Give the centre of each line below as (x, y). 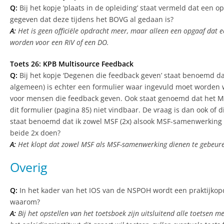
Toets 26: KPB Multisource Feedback (72, 64)
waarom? (25, 202)
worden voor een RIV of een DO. (59, 42)
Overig (29, 167)
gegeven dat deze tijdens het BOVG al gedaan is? (92, 19)
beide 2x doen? (35, 133)
